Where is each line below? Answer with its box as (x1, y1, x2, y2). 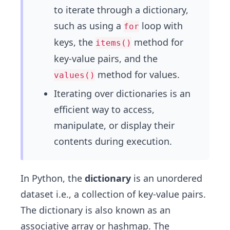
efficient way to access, (54, 103, 155, 116)
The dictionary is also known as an (21, 204, 170, 216)
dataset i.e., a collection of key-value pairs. (21, 188, 206, 200)
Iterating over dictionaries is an (54, 87, 190, 100)
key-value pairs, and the (54, 52, 158, 65)
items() (95, 38, 131, 48)
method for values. (95, 68, 180, 81)
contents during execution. (54, 135, 172, 147)
